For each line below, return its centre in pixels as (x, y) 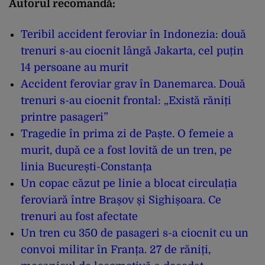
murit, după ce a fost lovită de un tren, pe (126, 150)
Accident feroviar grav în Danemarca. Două (133, 84)
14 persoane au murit (75, 67)
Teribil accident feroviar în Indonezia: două (133, 34)
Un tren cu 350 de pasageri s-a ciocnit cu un (135, 233)
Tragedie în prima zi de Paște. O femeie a (127, 133)
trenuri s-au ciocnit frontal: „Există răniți (126, 100)
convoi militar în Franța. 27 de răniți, (116, 249)
